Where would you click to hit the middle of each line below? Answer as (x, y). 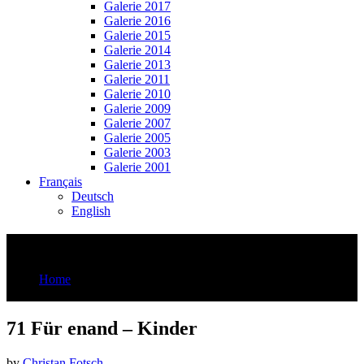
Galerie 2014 (137, 50)
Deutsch (93, 196)
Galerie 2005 (137, 137)
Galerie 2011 (137, 79)
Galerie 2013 (137, 64)
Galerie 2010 (137, 93)
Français (61, 181)
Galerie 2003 (137, 152)
